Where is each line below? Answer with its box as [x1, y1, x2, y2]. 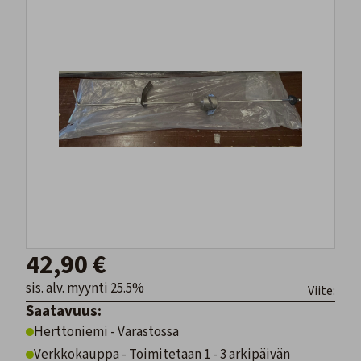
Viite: [308, 282, 335, 301]
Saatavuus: [26, 301, 102, 323]
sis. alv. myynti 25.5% [26, 279, 144, 299]
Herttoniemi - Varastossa [34, 322, 179, 342]
